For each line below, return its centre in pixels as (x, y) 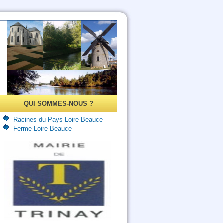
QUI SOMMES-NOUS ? (58, 103)
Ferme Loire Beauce (43, 129)
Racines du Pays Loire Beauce (58, 120)
